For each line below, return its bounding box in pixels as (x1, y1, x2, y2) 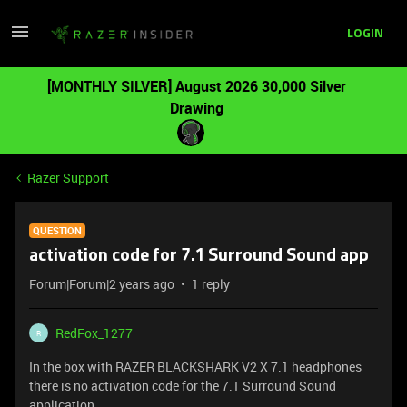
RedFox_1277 (55, 324, 133, 342)
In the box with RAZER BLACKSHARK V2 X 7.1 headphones (29, 358, 362, 375)
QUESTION (33, 223, 82, 237)
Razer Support (27, 169, 109, 186)
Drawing (169, 98, 223, 118)
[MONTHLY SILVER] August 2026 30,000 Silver (46, 76, 346, 96)
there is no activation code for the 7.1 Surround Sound (29, 377, 336, 394)
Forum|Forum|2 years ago (29, 275, 174, 293)
